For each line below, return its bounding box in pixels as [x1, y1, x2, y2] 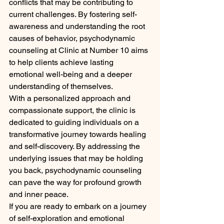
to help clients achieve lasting [9, 57, 115, 67]
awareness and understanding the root [9, 21, 147, 31]
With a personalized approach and [9, 93, 132, 103]
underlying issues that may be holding [9, 153, 145, 163]
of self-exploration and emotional [9, 213, 126, 223]
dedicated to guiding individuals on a [9, 117, 141, 127]
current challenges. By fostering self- [9, 9, 137, 19]
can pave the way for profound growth [9, 177, 143, 187]
